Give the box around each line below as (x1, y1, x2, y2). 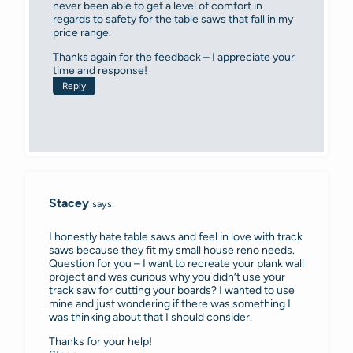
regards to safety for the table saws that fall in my (53, 13, 293, 27)
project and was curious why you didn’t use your (49, 269, 285, 284)
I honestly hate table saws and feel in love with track (49, 229, 303, 243)
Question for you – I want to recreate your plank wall (49, 256, 304, 270)
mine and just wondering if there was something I (49, 296, 291, 310)
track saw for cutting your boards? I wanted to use (49, 283, 295, 297)
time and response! (53, 64, 147, 78)
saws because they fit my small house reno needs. (49, 243, 295, 257)
